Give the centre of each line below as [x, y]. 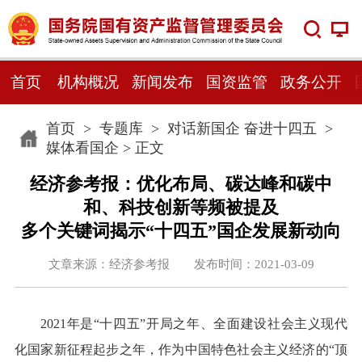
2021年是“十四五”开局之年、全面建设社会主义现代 [194, 324]
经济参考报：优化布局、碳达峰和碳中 [181, 184]
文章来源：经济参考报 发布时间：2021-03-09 [181, 264]
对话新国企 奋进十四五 [242, 128]
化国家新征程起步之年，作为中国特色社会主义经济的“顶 [181, 350]
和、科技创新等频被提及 [181, 207]
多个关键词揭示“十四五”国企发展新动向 [181, 231]
